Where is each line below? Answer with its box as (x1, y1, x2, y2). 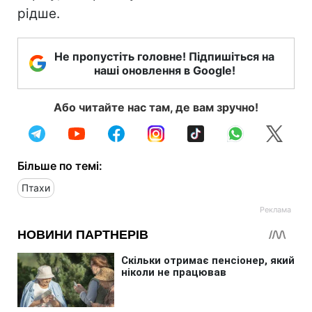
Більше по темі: (17, 158, 102, 173)
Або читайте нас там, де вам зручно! (54, 100, 258, 114)
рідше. (17, 5, 60, 22)
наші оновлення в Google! (93, 63, 235, 77)
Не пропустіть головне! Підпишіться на (54, 49, 274, 63)
